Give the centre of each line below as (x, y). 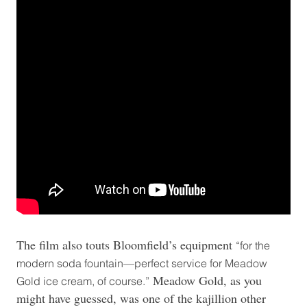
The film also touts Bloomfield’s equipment (126, 245)
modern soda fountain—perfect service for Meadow (142, 263)
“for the (253, 246)
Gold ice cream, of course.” (83, 281)
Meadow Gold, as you (206, 281)
